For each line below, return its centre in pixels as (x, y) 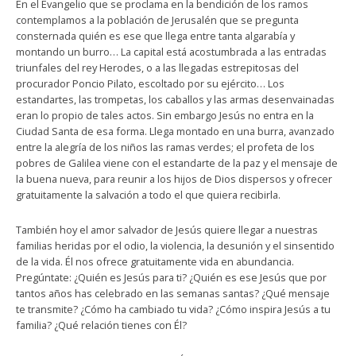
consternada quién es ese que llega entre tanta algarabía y (155, 35)
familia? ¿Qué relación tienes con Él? (101, 325)
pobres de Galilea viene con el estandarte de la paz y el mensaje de (177, 163)
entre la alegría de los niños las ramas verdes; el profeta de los (165, 147)
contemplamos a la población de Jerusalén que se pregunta (157, 19)
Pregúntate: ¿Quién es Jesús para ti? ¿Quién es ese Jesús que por (171, 277)
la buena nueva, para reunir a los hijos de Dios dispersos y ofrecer (174, 178)
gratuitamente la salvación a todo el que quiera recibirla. (148, 194)
